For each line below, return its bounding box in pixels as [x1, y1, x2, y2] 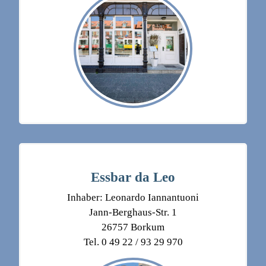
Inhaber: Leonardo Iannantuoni [67, 192, 199, 204]
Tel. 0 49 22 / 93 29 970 [83, 236, 183, 248]
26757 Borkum [102, 221, 164, 233]
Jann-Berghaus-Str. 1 [89, 207, 177, 218]
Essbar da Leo [91, 169, 175, 185]
